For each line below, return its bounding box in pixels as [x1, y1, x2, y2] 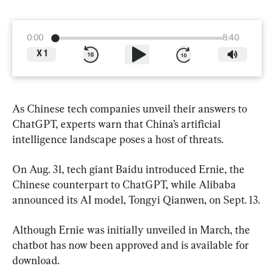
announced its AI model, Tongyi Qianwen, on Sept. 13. [12, 193, 260, 206]
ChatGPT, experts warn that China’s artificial [12, 117, 223, 130]
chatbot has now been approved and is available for [12, 238, 251, 251]
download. [12, 253, 59, 267]
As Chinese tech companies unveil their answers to [12, 102, 250, 115]
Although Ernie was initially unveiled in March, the [12, 223, 253, 236]
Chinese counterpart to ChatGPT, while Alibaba [12, 177, 239, 191]
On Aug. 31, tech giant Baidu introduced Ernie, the [12, 162, 247, 176]
